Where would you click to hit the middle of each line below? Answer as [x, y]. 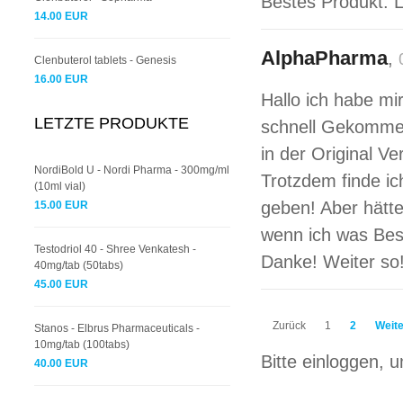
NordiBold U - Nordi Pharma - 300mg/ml [132, 170]
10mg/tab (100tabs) [82, 345]
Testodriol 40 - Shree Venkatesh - [115, 249]
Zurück [289, 326]
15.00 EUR [61, 205]
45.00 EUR [61, 284]
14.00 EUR [61, 16]
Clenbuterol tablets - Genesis [105, 60]
